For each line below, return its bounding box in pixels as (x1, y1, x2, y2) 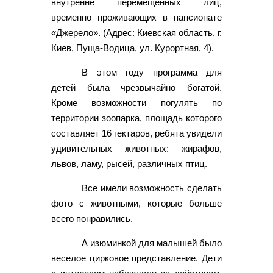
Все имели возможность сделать (82, 183, 222, 194)
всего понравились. (51, 213, 133, 224)
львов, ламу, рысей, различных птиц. (51, 158, 207, 169)
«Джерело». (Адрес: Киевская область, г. (51, 27, 222, 38)
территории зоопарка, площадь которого (51, 113, 222, 124)
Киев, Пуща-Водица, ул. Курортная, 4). (51, 43, 214, 54)
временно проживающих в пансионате (51, 12, 222, 23)
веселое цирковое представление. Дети (51, 253, 222, 264)
